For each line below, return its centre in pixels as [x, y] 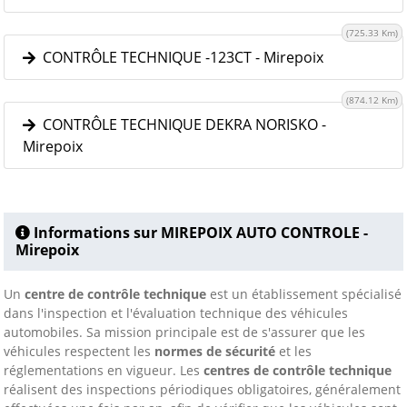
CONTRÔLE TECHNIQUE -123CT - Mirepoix [179, 57]
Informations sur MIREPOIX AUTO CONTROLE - [199, 233]
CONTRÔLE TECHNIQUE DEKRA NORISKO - [181, 124]
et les [293, 351]
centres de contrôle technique [298, 370]
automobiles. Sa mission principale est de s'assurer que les [184, 332]
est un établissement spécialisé [304, 294]
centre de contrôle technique [115, 294]
